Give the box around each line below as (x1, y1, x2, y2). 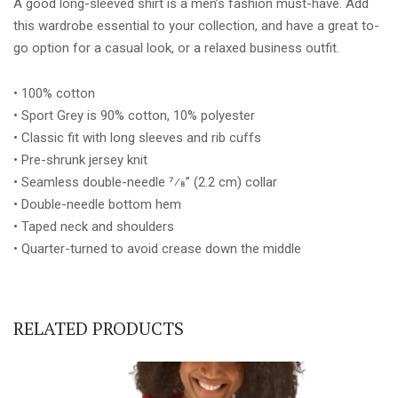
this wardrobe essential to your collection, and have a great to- (13, 17, 379, 34)
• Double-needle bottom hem (13, 195, 181, 212)
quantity (12, 4, 59, 19)
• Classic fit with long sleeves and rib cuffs (13, 129, 261, 146)
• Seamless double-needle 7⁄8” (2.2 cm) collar (13, 173, 277, 190)
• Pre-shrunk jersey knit (13, 151, 147, 168)
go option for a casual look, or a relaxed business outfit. (13, 39, 339, 56)
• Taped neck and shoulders (13, 218, 174, 235)
